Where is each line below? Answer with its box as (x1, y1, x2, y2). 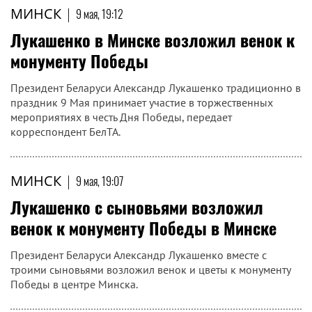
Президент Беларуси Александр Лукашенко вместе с (10, 248, 267, 262)
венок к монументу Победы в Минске (10, 215, 276, 240)
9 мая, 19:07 (76, 173, 123, 189)
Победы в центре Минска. (10, 277, 138, 291)
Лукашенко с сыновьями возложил (10, 194, 263, 219)
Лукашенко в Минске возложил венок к (10, 27, 295, 52)
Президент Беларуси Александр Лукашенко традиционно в (10, 81, 301, 95)
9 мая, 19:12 (76, 6, 123, 22)
